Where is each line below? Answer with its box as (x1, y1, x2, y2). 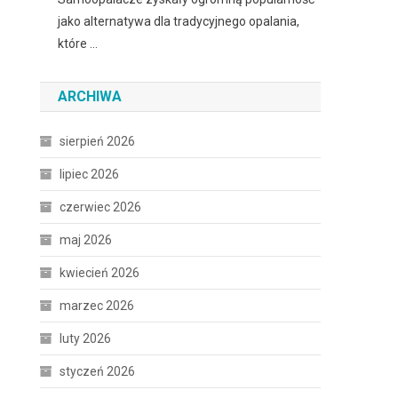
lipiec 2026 (60, 167, 120, 181)
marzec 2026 (60, 298, 135, 313)
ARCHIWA (58, 88, 123, 105)
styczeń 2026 (60, 364, 136, 378)
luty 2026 (60, 331, 112, 346)
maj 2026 (60, 233, 113, 247)
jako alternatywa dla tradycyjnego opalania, (58, 14, 300, 28)
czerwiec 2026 (60, 200, 142, 214)
